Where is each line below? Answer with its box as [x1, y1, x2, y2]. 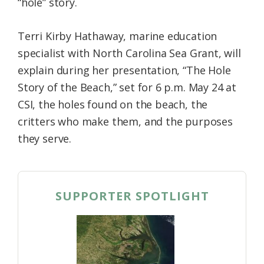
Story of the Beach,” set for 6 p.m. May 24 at [18, 80, 236, 94]
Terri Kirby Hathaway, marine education [18, 28, 217, 43]
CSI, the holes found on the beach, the [18, 97, 208, 111]
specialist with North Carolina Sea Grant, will [18, 45, 241, 60]
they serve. [18, 131, 72, 146]
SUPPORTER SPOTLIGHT [55, 187, 209, 204]
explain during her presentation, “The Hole [18, 62, 231, 77]
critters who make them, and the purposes [18, 114, 233, 128]
